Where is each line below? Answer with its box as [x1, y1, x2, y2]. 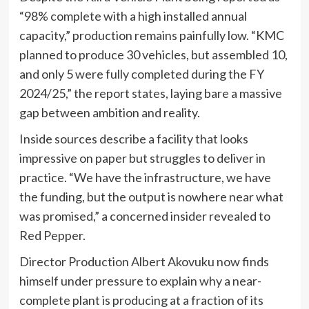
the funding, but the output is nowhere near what [19, 189, 283, 205]
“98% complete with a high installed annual [19, 8, 247, 24]
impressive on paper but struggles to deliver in [19, 150, 266, 166]
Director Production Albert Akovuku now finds [19, 254, 269, 270]
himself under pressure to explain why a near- [19, 273, 261, 289]
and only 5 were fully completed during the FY [19, 66, 264, 82]
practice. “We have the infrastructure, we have [19, 170, 271, 186]
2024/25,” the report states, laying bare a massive [19, 86, 282, 101]
